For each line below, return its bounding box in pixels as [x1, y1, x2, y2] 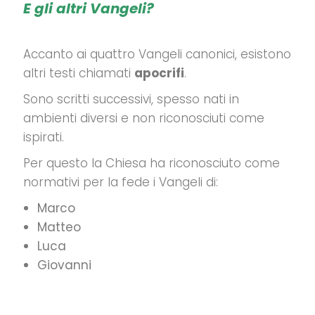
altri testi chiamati [23, 65, 134, 82]
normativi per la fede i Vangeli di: [23, 174, 218, 191]
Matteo [37, 219, 81, 236]
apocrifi [134, 65, 184, 82]
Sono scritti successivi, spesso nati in [23, 91, 239, 108]
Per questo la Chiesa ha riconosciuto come [23, 155, 280, 172]
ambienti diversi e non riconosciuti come [23, 110, 264, 127]
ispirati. [23, 129, 64, 146]
